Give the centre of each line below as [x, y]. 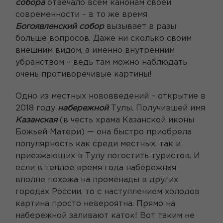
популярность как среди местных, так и [98, 144]
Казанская [36, 120]
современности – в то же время [81, 14]
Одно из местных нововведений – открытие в [111, 96]
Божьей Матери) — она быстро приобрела [104, 132]
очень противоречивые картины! [84, 74]
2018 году [37, 108]
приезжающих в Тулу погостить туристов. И [108, 156]
